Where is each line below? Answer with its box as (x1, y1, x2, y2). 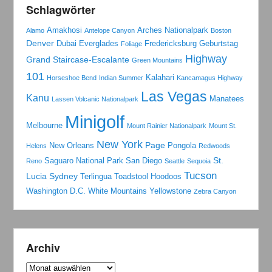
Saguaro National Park (44, 156, 124, 166)
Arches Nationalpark (137, 25, 209, 35)
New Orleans (49, 141, 95, 151)
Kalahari (146, 73, 175, 83)
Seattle (165, 157, 185, 165)
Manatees (209, 94, 245, 104)
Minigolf (65, 112, 125, 132)
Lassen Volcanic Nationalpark (52, 95, 139, 103)
